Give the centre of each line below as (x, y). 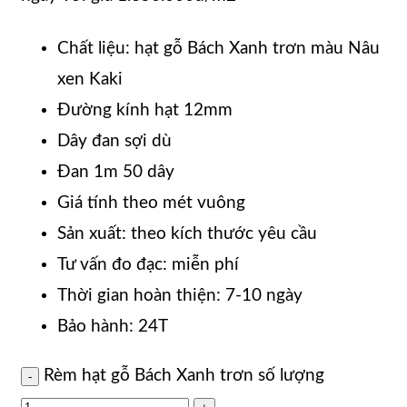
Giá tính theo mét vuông (151, 203)
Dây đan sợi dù (114, 142)
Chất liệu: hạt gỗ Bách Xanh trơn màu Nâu (218, 49)
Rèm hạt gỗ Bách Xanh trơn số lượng (184, 375)
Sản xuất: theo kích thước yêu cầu (187, 234)
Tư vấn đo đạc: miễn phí (148, 265)
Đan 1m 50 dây (116, 173)
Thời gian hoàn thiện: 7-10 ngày (180, 296)
